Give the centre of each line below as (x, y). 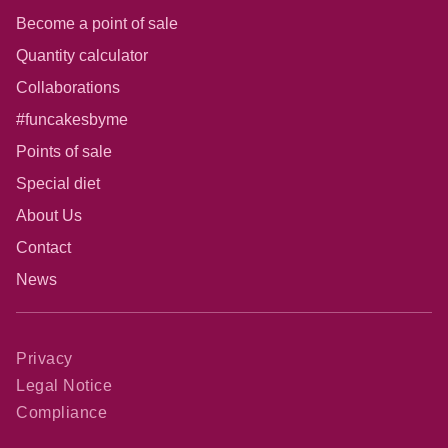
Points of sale (64, 151)
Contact (43, 247)
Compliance (61, 413)
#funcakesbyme (72, 119)
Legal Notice (64, 386)
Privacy (44, 358)
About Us (49, 215)
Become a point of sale (97, 23)
